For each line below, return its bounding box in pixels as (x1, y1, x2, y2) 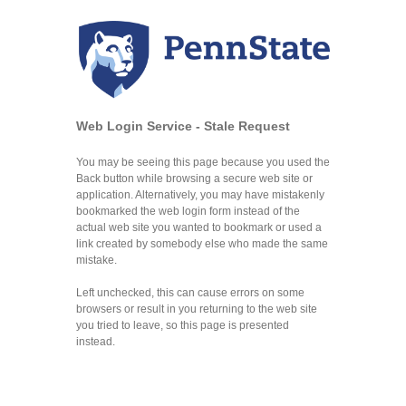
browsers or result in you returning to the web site (76, 303, 317, 316)
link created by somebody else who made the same (76, 237, 328, 251)
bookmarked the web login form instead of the (76, 205, 300, 218)
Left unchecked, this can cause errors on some (76, 286, 304, 300)
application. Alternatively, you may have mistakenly (76, 188, 324, 202)
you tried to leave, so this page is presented (76, 319, 289, 333)
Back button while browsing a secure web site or (76, 172, 313, 186)
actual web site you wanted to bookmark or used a (76, 221, 322, 235)
